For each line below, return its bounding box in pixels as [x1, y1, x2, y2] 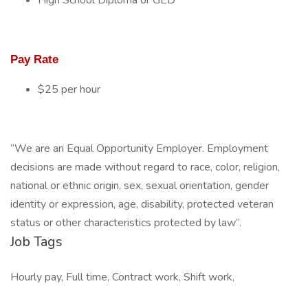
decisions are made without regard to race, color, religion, [10, 159, 280, 175]
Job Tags [10, 232, 63, 251]
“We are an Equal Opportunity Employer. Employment [10, 141, 268, 156]
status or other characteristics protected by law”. [10, 215, 241, 230]
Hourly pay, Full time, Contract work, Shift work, [10, 269, 234, 285]
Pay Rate [10, 52, 58, 66]
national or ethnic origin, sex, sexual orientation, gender [10, 178, 269, 193]
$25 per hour [38, 82, 100, 97]
